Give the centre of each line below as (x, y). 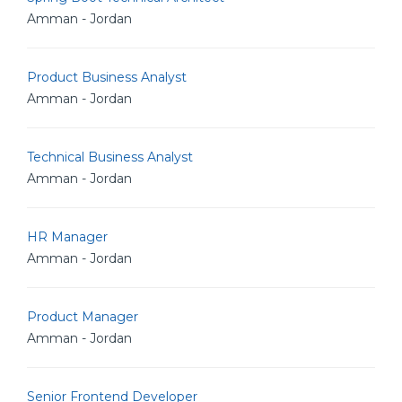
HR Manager (67, 237)
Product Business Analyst (107, 77)
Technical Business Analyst (110, 157)
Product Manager (83, 317)
